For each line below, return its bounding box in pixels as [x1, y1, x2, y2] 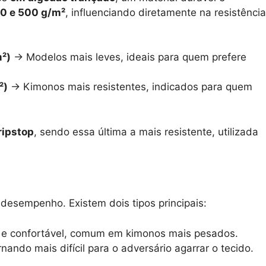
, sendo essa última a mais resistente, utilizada [34, 125, 258, 138]
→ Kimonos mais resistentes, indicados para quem [8, 81, 252, 93]
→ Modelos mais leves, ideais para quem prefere [11, 51, 246, 64]
